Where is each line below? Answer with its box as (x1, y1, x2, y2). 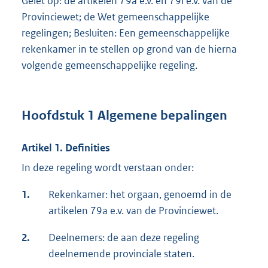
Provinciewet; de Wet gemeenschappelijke (22, 10, 209, 24)
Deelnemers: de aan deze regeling (48, 230, 199, 244)
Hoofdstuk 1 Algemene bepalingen (22, 107, 227, 123)
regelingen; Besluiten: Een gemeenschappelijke (22, 26, 230, 40)
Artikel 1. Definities (22, 141, 110, 154)
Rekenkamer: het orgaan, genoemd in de (48, 187, 232, 201)
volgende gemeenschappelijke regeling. (22, 59, 197, 72)
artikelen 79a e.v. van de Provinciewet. (48, 203, 218, 217)
